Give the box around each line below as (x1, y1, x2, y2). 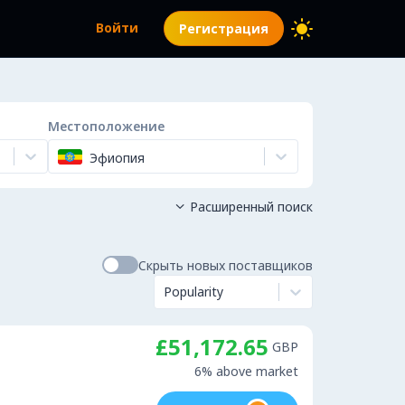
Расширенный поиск (189, 198, 313, 215)
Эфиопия (89, 148, 145, 166)
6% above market (194, 363, 298, 380)
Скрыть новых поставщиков (138, 256, 313, 274)
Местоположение (48, 118, 165, 135)
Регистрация (179, 20, 268, 37)
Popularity (164, 283, 223, 300)
